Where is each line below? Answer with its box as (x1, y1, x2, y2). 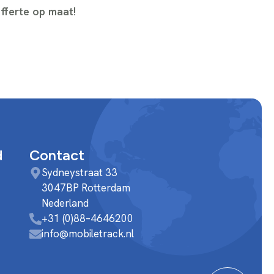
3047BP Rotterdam (42, 180, 139, 194)
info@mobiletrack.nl (42, 226, 135, 240)
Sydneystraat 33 (42, 165, 118, 179)
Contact (29, 146, 85, 164)
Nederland (42, 196, 89, 210)
